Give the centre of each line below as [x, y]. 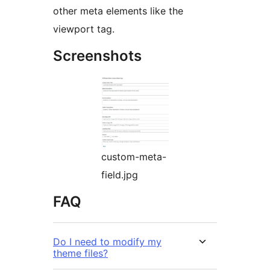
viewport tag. [84, 29]
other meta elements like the [118, 11]
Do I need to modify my [107, 242]
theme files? [80, 253]
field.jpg [120, 175]
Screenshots [97, 56]
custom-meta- [134, 157]
